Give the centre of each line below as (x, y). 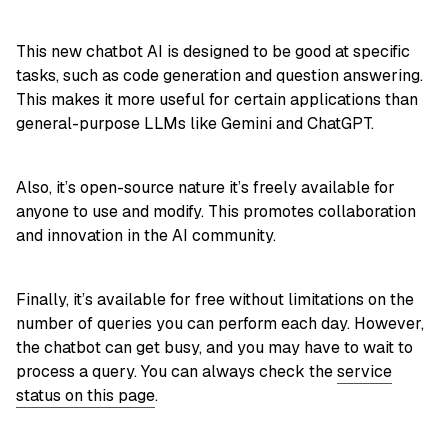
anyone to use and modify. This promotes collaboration (216, 212)
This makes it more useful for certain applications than (217, 100)
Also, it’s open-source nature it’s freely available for (205, 188)
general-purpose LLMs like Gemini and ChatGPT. (195, 124)
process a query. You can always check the (176, 372)
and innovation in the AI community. (146, 236)
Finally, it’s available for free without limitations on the (215, 300)
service (364, 372)
